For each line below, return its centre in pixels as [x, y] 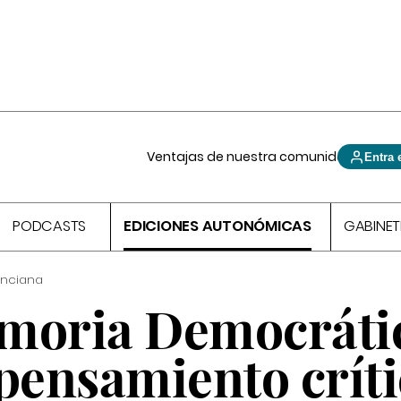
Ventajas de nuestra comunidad [251, 157]
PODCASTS [50, 226]
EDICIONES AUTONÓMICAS [218, 226]
